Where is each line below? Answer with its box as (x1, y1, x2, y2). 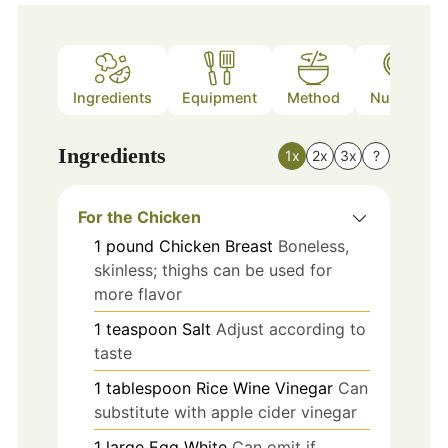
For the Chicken (77, 206, 201, 227)
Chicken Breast (158, 235, 273, 256)
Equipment (181, 89, 257, 107)
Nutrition (369, 89, 432, 107)
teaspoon (105, 318, 177, 339)
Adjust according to (215, 318, 366, 339)
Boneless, (277, 235, 349, 256)
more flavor (93, 283, 182, 304)
